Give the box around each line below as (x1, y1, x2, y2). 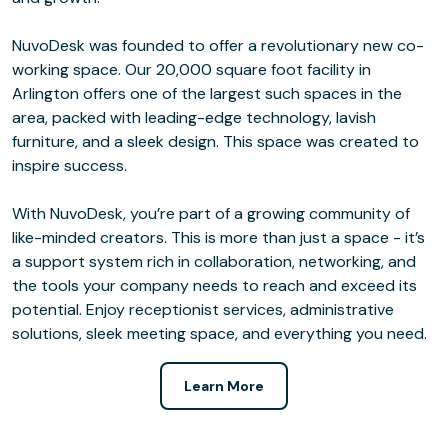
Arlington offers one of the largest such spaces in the (12, 83, 402, 104)
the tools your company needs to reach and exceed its (12, 275, 417, 296)
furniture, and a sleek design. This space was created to (12, 131, 419, 152)
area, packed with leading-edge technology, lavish (12, 107, 376, 128)
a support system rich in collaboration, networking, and (12, 251, 416, 272)
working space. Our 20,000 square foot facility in (12, 59, 371, 80)
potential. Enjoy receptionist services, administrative (12, 299, 394, 320)
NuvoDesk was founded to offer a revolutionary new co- (12, 35, 424, 56)
